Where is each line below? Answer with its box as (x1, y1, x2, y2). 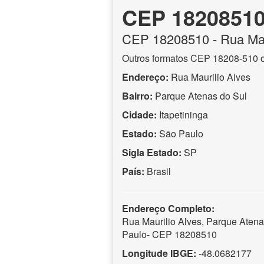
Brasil (147, 164, 171, 178)
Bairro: (122, 88, 153, 103)
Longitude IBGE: (122, 246, 196, 260)
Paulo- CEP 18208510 (122, 227, 217, 241)
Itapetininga (159, 107, 208, 121)
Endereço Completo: (122, 201, 214, 215)
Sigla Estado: (122, 145, 181, 159)
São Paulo (157, 126, 203, 140)
